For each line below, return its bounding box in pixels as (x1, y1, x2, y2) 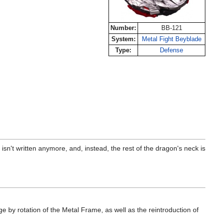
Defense (160, 46, 183, 54)
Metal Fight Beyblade (141, 35, 201, 43)
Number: (110, 24, 136, 31)
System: (111, 35, 136, 43)
